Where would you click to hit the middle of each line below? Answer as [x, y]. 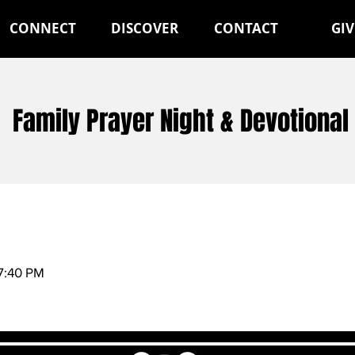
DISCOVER [144, 28]
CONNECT [43, 28]
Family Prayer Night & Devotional [181, 121]
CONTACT [246, 28]
